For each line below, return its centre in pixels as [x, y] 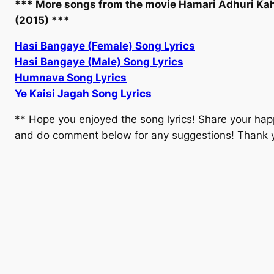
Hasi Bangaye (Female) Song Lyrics [105, 46]
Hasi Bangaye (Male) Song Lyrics [99, 62]
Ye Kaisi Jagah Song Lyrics [83, 94]
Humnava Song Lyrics [71, 78]
